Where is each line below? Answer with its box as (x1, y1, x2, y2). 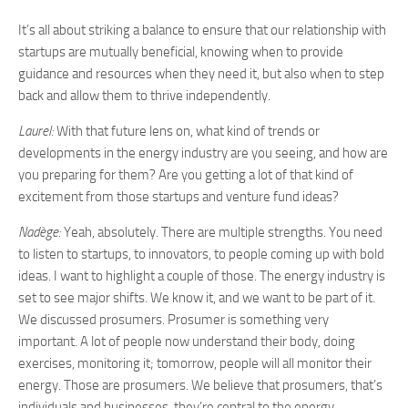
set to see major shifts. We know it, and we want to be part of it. (18, 290, 375, 306)
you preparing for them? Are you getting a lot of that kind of (18, 167, 353, 183)
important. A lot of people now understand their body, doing (18, 333, 355, 350)
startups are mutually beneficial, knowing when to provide (18, 44, 343, 60)
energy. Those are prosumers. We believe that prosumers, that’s (18, 377, 382, 393)
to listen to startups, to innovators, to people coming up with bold (18, 246, 384, 262)
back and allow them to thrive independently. (18, 87, 273, 104)
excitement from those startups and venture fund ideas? (18, 189, 342, 205)
